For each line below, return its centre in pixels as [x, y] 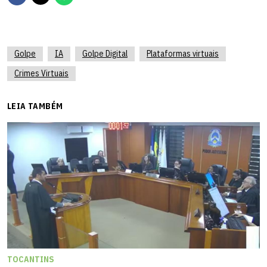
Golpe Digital [105, 53]
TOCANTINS [31, 259]
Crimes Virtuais [41, 73]
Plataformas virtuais [183, 53]
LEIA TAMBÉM [35, 106]
